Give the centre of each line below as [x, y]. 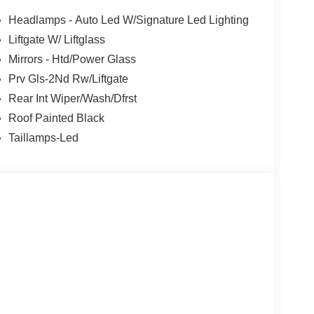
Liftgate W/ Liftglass [56, 39]
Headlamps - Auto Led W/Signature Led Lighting [128, 20]
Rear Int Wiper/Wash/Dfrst [72, 98]
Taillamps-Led [43, 137]
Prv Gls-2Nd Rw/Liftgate [68, 78]
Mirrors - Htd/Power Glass [72, 59]
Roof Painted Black [56, 118]
